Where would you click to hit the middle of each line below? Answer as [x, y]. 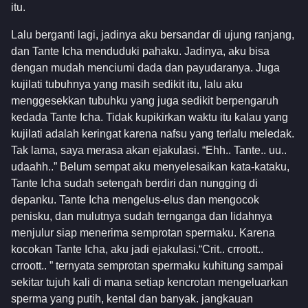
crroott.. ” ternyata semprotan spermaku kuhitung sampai [147, 266]
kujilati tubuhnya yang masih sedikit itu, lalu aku [127, 85]
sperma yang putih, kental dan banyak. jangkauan [132, 299]
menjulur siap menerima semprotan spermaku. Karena [143, 233]
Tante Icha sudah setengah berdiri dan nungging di [134, 184]
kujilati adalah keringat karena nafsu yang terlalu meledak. [153, 134]
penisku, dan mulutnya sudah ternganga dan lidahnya [142, 217]
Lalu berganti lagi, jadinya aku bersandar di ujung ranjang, [153, 35]
